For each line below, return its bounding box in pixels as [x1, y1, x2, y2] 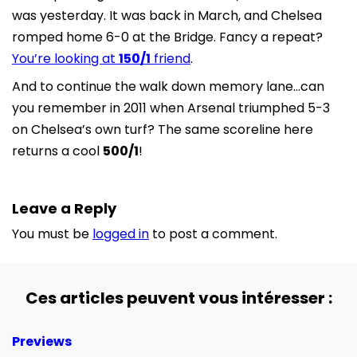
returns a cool [12, 141, 103, 160]
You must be [12, 224, 92, 243]
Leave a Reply [12, 198, 116, 218]
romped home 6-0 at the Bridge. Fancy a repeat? [12, 27, 323, 46]
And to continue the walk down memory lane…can [12, 76, 324, 96]
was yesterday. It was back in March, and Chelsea [12, 6, 322, 25]
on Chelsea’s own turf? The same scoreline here [12, 120, 313, 139]
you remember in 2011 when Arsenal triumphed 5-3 [12, 98, 330, 117]
